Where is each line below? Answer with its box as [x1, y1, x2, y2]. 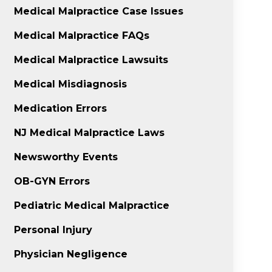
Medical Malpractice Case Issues [14, 5, 184, 17]
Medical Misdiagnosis [14, 78, 127, 90]
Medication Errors [14, 103, 107, 114]
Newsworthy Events [14, 151, 118, 163]
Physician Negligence [14, 248, 128, 260]
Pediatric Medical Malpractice [14, 200, 170, 211]
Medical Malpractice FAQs [14, 30, 150, 41]
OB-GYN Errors [14, 175, 90, 187]
